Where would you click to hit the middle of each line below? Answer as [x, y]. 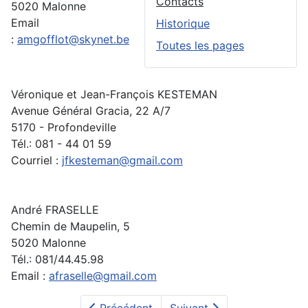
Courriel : [36, 161]
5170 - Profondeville [64, 128]
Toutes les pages [200, 46]
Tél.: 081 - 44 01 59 [61, 144]
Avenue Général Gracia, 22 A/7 [91, 111]
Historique [183, 24]
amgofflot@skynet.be [73, 40]
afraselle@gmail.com [103, 276]
